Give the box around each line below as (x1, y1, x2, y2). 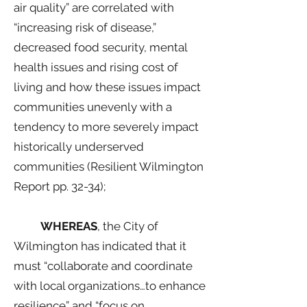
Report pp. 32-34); (14, 180, 106, 193)
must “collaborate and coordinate (14, 259, 193, 273)
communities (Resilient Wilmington (14, 160, 204, 173)
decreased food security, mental (14, 40, 187, 54)
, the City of (97, 219, 158, 233)
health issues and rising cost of (14, 60, 178, 74)
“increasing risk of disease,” (14, 21, 156, 34)
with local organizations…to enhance (14, 279, 206, 293)
